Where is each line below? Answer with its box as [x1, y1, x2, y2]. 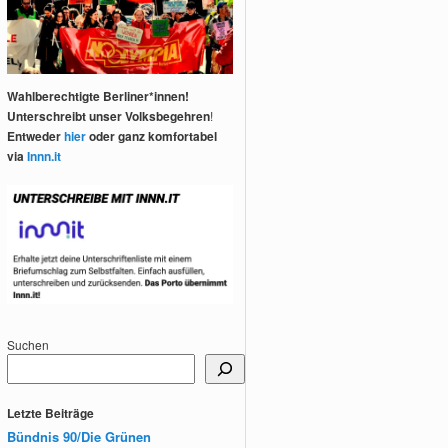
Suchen [7, 335, 50, 353]
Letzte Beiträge [7, 404, 95, 423]
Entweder [7, 126, 65, 145]
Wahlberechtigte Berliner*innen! [7, 86, 190, 105]
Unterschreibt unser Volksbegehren [7, 106, 211, 125]
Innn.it [27, 146, 62, 165]
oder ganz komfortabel [86, 126, 218, 145]
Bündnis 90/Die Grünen [7, 426, 152, 446]
